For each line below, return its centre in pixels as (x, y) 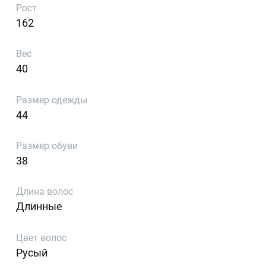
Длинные (39, 207)
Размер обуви (47, 146)
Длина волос (45, 192)
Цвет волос (42, 237)
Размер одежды (52, 100)
